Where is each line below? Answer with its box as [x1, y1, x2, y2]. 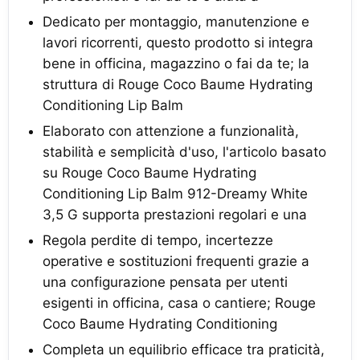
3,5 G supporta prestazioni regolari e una [43, 207, 307, 223]
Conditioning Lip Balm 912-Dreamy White [43, 186, 308, 202]
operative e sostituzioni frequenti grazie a [43, 253, 309, 269]
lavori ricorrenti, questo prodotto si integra [43, 35, 313, 51]
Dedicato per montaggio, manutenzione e [43, 14, 309, 30]
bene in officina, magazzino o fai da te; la [43, 55, 309, 72]
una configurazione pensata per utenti [43, 274, 288, 290]
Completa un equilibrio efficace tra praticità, [43, 342, 325, 358]
